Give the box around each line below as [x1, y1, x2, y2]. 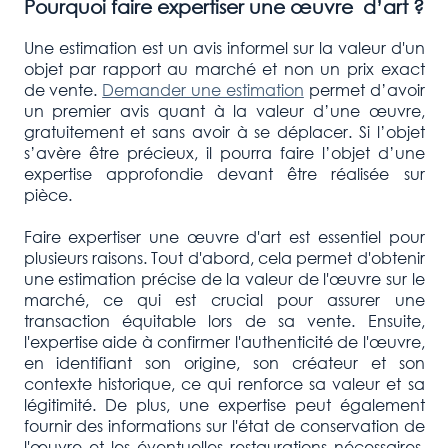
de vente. [23, 78, 103, 100]
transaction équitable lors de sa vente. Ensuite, [23, 309, 425, 331]
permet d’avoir [303, 78, 425, 100]
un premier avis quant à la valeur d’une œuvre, [23, 99, 425, 121]
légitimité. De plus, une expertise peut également [23, 393, 425, 415]
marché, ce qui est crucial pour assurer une [23, 288, 425, 310]
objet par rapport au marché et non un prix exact [23, 57, 425, 79]
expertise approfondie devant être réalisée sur [23, 162, 425, 184]
